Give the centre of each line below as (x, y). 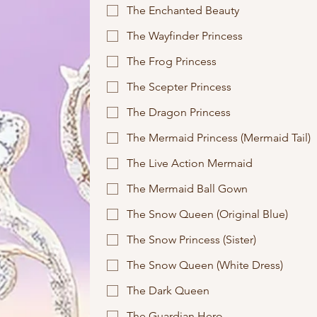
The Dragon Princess (179, 112)
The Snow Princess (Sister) (191, 240)
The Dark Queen (168, 290)
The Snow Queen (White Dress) (205, 265)
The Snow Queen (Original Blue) (207, 214)
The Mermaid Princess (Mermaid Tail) (219, 138)
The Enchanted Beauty (183, 10)
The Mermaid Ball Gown (187, 189)
